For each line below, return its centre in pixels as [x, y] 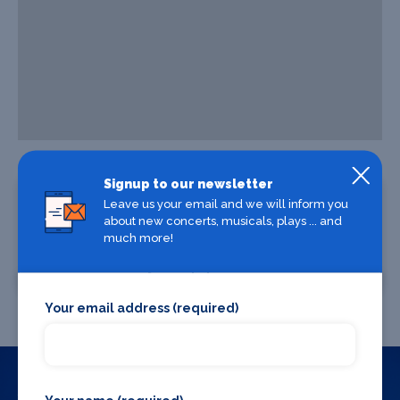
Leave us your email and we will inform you [225, 204]
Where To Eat [294, 266]
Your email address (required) [142, 308]
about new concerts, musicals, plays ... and [222, 221]
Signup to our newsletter [188, 183]
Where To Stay [106, 266]
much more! [138, 237]
